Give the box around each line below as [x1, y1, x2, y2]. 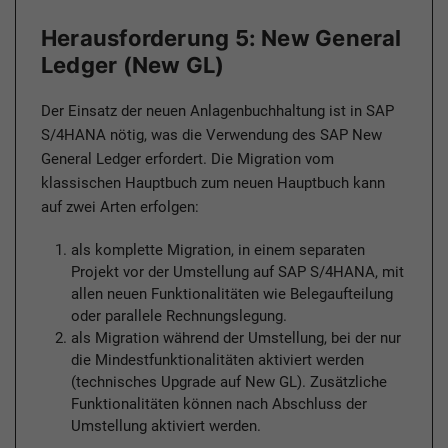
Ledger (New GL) [41, 52, 225, 79]
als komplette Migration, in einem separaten [71, 241, 365, 260]
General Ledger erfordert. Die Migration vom [41, 150, 334, 169]
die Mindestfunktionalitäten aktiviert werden [71, 351, 364, 370]
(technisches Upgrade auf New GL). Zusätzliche [71, 373, 387, 392]
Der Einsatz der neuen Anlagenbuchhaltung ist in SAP [41, 102, 394, 121]
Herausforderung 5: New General [41, 25, 402, 52]
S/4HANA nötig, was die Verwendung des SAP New [41, 126, 382, 145]
